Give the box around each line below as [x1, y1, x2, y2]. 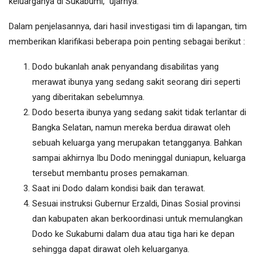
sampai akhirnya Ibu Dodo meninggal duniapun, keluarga [32, 153, 246, 164]
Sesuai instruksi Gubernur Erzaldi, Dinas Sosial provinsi [32, 198, 240, 209]
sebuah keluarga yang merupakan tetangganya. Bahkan [32, 137, 242, 149]
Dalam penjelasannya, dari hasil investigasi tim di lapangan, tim [9, 21, 247, 32]
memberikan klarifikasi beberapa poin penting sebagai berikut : [9, 36, 245, 47]
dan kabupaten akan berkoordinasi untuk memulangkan [32, 213, 243, 225]
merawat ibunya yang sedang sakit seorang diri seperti [32, 77, 240, 88]
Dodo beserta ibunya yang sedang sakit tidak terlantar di [32, 107, 246, 118]
